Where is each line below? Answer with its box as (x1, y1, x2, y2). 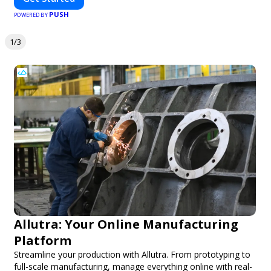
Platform (14, 232, 71, 249)
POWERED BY (14, 11, 50, 19)
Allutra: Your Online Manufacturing (14, 216, 238, 232)
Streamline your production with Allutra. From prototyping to (14, 249, 250, 260)
